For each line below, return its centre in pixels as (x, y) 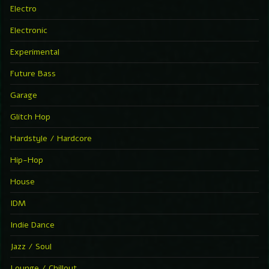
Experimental (35, 52)
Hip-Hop (27, 160)
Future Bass (33, 73)
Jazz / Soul (31, 246)
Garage (24, 95)
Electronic (29, 30)
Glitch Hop (30, 116)
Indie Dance (32, 225)
